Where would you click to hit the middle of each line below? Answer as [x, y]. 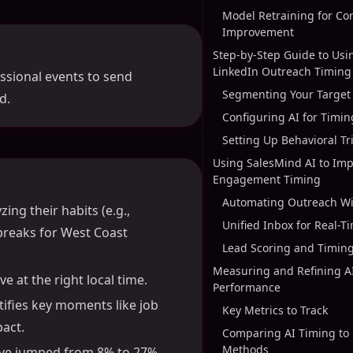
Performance [247, 287]
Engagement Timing [267, 179]
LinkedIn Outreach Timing [282, 71]
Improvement [258, 32]
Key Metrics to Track [275, 310]
